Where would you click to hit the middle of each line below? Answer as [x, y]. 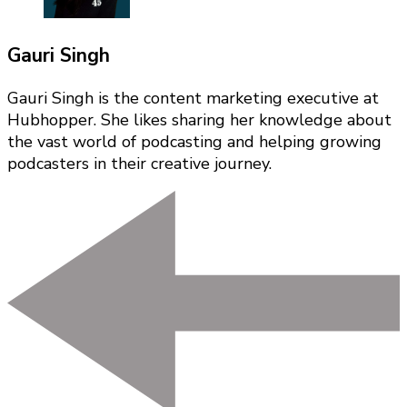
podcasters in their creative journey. [139, 163]
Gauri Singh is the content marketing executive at [193, 98]
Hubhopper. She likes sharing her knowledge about [199, 119]
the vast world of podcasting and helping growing [194, 141]
